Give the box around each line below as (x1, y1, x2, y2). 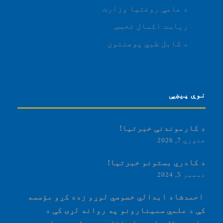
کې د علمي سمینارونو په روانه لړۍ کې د (45, 206, 206, 215)
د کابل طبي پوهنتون (108, 39, 188, 48)
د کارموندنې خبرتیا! (119, 124, 206, 132)
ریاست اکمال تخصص (114, 22, 188, 30)
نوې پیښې (169, 90, 206, 100)
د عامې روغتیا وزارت (103, 4, 188, 13)
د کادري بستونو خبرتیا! (108, 158, 206, 167)
